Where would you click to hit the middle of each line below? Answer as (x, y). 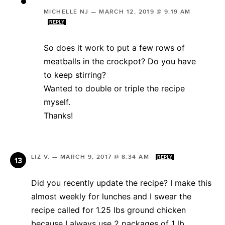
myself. (57, 102)
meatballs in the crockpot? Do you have (120, 62)
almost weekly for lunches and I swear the (111, 197)
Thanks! (58, 116)
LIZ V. (41, 157)
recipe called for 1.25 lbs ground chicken (108, 210)
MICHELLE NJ (66, 12)
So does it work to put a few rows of (114, 48)
